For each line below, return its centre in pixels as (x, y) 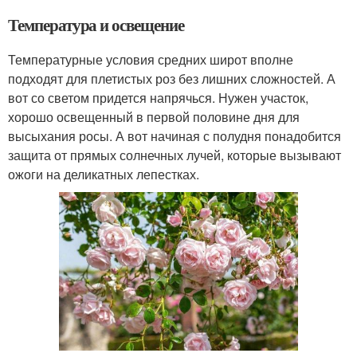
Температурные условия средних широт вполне (151, 59)
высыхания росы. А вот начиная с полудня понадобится (175, 135)
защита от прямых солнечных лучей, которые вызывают (175, 155)
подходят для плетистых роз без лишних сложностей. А (172, 78)
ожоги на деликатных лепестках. (104, 174)
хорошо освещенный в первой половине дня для (154, 116)
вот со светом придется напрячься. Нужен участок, (158, 97)
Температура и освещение (96, 24)
